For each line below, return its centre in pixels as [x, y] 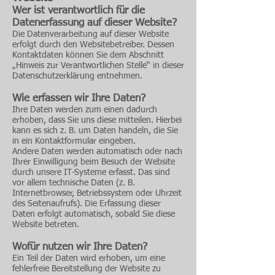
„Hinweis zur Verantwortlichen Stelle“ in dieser [98, 66]
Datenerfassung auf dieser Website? [95, 23]
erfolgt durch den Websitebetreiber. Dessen [93, 45]
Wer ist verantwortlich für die [79, 11]
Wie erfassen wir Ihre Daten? [79, 99]
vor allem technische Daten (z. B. [74, 183]
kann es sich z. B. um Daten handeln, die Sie [95, 131]
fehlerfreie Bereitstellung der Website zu [87, 269]
